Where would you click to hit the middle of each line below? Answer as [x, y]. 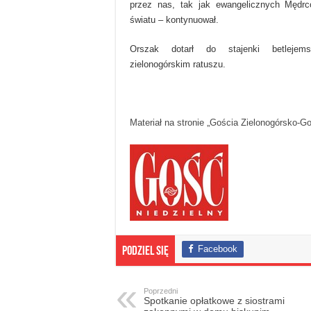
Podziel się [145, 252]
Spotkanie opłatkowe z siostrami [214, 301]
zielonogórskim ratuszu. [178, 65]
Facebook [218, 249]
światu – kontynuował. [174, 20]
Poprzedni [161, 291]
